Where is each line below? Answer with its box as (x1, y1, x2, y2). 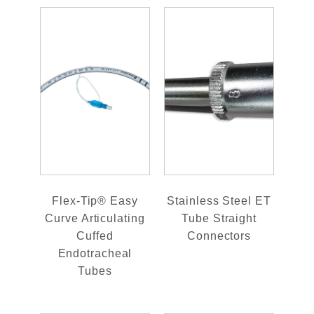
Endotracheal (57, 247, 132, 259)
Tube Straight (182, 212, 257, 224)
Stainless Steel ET (167, 194, 271, 207)
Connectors (187, 229, 252, 242)
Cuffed (76, 229, 114, 242)
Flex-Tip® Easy (52, 194, 138, 207)
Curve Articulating (45, 212, 145, 224)
